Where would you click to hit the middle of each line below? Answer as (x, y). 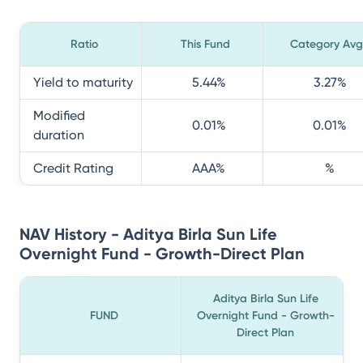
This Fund (205, 44)
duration (59, 135)
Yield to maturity (83, 82)
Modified (59, 115)
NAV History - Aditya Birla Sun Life (148, 234)
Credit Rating (73, 168)
